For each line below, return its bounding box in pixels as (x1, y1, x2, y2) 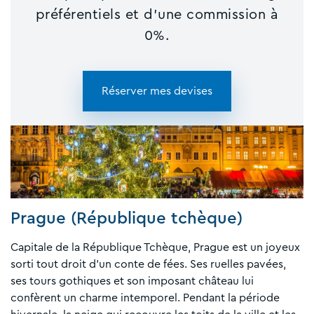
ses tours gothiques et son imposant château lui (11, 275, 254, 287)
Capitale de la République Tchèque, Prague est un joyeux (11, 242, 300, 254)
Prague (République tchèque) (11, 210, 243, 228)
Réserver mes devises (102, 85, 212, 97)
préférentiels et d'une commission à (35, 7, 279, 22)
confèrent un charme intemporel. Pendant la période (11, 292, 280, 304)
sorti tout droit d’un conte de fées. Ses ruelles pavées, (11, 259, 286, 271)
